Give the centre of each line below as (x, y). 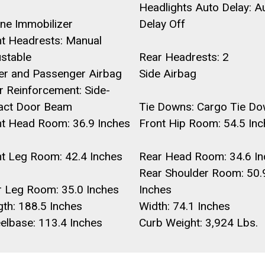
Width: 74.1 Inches (184, 206)
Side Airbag (167, 74)
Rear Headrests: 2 (184, 57)
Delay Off (162, 24)
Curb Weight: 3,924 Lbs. (198, 223)
